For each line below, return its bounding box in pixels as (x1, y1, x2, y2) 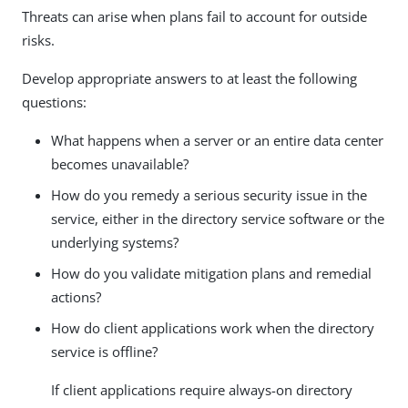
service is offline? (51, 342, 158, 361)
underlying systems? (51, 232, 178, 251)
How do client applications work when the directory (51, 318, 374, 337)
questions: (22, 92, 87, 111)
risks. (22, 30, 55, 49)
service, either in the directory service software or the (51, 209, 384, 228)
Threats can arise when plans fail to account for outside (22, 6, 367, 25)
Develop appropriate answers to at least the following (22, 68, 357, 87)
